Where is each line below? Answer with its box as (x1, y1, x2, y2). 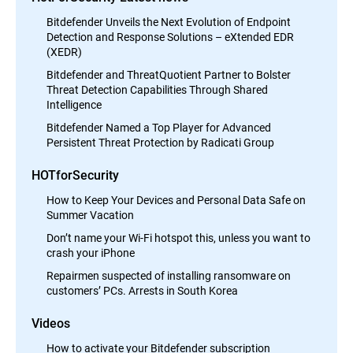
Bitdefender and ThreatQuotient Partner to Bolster (46, 67, 291, 82)
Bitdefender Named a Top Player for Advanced (46, 120, 271, 135)
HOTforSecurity (32, 166, 119, 183)
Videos (32, 314, 70, 331)
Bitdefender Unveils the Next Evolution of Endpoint (46, 14, 291, 29)
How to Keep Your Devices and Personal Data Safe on (46, 192, 306, 207)
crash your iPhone (46, 245, 135, 260)
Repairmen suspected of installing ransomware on (46, 268, 291, 283)
